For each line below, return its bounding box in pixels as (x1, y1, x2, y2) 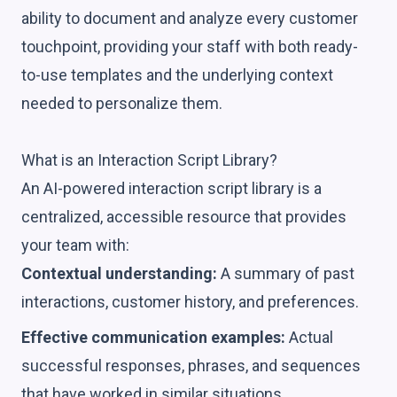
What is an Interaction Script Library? (21, 150, 277, 169)
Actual (285, 327, 333, 346)
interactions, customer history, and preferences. (21, 292, 359, 311)
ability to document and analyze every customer (21, 8, 358, 27)
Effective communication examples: (21, 327, 285, 346)
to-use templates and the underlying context (21, 65, 333, 84)
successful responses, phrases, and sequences (21, 355, 361, 375)
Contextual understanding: (21, 263, 217, 283)
